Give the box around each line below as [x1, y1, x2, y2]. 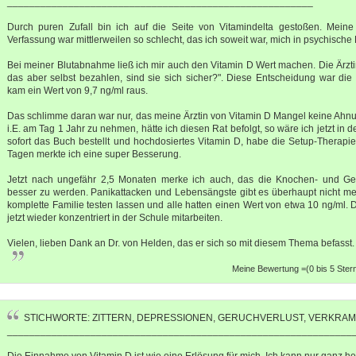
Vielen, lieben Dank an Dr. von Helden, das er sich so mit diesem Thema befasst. [7, 237, 354, 249]
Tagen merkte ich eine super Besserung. [7, 148, 181, 160]
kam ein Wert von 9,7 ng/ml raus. [7, 84, 148, 96]
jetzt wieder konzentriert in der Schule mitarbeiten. [7, 211, 222, 223]
